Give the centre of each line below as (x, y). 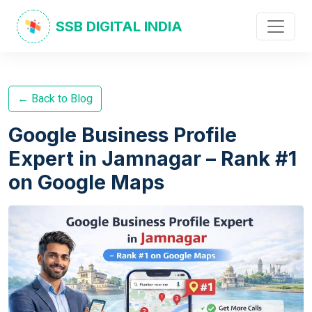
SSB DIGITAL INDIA (119, 26)
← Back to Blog (55, 99)
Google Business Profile (123, 135)
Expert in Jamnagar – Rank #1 (153, 158)
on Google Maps (86, 182)
